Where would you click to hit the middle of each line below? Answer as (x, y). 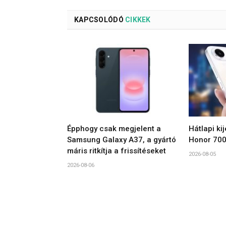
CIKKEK (137, 19)
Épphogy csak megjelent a (114, 128)
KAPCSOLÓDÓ (99, 19)
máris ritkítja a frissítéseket (117, 151)
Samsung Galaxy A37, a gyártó (122, 139)
